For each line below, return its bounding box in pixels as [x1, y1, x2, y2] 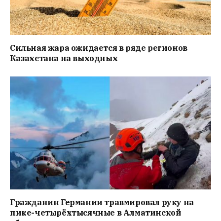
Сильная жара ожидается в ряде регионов [10, 42, 187, 53]
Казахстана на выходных [10, 53, 118, 63]
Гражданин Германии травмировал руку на [10, 197, 194, 208]
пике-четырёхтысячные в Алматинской [10, 208, 181, 218]
